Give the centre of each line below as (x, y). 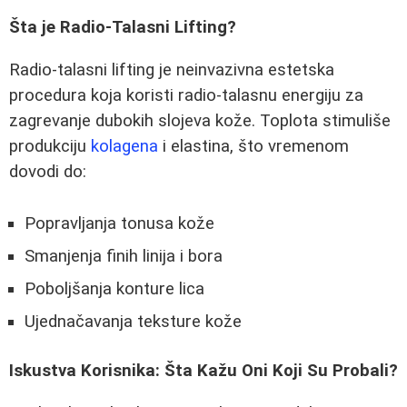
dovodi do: (48, 172)
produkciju (50, 146)
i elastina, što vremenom (253, 146)
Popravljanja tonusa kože (119, 223)
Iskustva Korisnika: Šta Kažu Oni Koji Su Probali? (203, 371)
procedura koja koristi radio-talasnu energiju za (186, 95)
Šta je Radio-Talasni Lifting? (123, 28)
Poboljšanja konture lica (114, 288)
